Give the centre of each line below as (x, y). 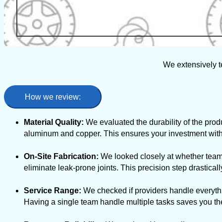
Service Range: (53, 191)
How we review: (53, 97)
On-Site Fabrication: (61, 157)
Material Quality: (54, 122)
